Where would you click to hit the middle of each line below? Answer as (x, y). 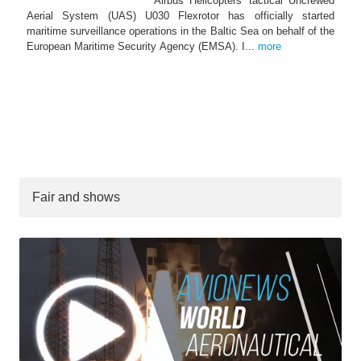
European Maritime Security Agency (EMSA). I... (142, 46)
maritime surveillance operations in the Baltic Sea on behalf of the (180, 31)
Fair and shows (76, 197)
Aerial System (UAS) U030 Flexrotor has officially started (180, 15)
